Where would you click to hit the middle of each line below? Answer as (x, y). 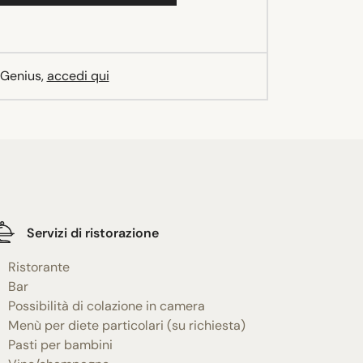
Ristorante (38, 267)
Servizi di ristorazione (92, 233)
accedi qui (78, 76)
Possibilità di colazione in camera (106, 306)
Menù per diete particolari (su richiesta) (126, 326)
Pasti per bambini (60, 345)
